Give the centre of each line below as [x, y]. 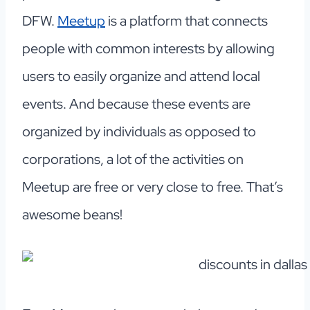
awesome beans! [72, 215]
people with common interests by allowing [148, 49]
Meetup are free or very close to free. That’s [153, 187]
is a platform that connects [186, 21]
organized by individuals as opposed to [139, 132]
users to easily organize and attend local [141, 76]
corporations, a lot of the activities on [133, 159]
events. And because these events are [136, 104]
